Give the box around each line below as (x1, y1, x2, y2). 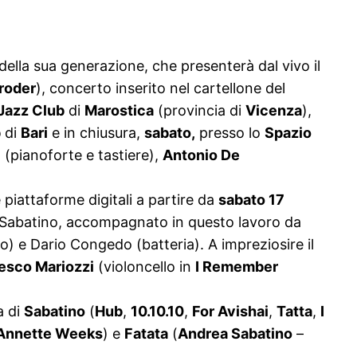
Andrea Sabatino (178, 325, 292, 343)
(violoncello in (94, 258, 195, 276)
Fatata (124, 325, 168, 343)
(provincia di (154, 102, 245, 120)
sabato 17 (218, 191, 284, 209)
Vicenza (245, 102, 302, 120)
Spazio (265, 124, 312, 142)
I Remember (195, 258, 278, 276)
